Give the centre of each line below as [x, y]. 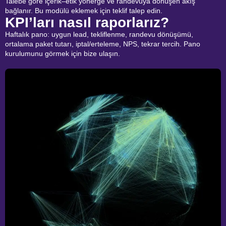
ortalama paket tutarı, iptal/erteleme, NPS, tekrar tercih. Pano [103, 44]
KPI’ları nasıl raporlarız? [87, 23]
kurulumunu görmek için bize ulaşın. [63, 54]
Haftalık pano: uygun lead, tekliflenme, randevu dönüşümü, [99, 35]
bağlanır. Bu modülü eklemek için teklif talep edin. [84, 11]
